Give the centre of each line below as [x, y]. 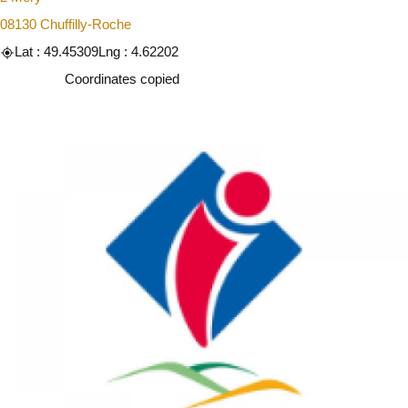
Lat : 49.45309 [56, 52]
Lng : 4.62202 [138, 52]
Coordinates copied [122, 79]
